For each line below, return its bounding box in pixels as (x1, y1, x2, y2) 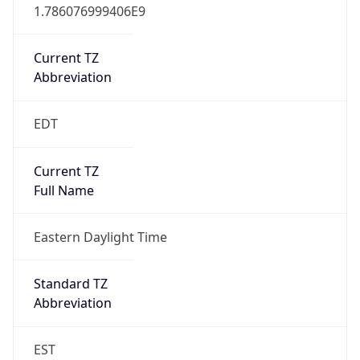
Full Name (33, 181, 94, 199)
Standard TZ (33, 275, 108, 293)
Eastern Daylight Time (33, 227, 167, 246)
